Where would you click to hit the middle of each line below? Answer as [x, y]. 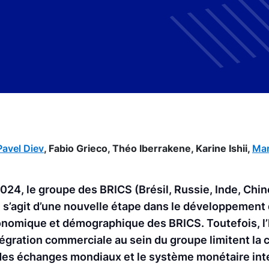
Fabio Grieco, [80, 148]
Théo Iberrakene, [154, 148]
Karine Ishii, [224, 148]
